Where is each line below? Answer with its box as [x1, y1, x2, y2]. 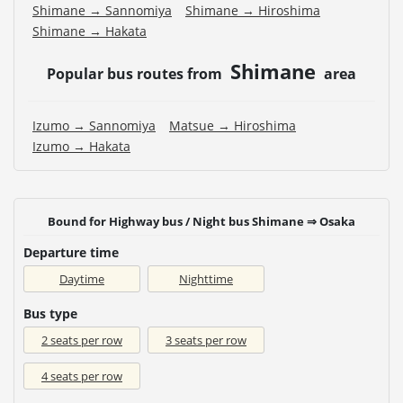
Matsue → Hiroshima [169, 116, 296, 134]
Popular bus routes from [47, 63, 226, 84]
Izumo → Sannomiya [32, 116, 156, 134]
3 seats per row [166, 331, 246, 348]
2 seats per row [41, 331, 122, 348]
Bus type [23, 304, 77, 322]
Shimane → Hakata [32, 22, 147, 40]
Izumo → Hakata [32, 137, 130, 155]
